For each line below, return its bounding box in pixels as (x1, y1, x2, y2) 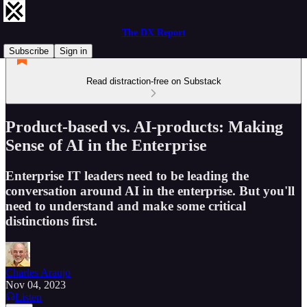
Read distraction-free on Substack (86, 76, 221, 86)
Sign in (60, 46, 87, 56)
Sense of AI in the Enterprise (5, 136, 207, 154)
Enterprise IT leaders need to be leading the (5, 168, 249, 183)
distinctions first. (5, 213, 97, 228)
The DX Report (121, 27, 186, 38)
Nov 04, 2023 (5, 278, 66, 291)
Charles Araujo (5, 266, 71, 278)
